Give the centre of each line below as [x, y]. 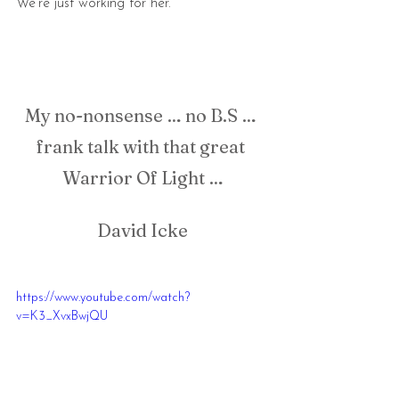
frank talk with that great [142, 147]
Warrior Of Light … [142, 178]
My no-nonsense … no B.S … [142, 115]
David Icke [142, 230]
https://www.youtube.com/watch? [103, 298]
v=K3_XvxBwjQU [62, 317]
